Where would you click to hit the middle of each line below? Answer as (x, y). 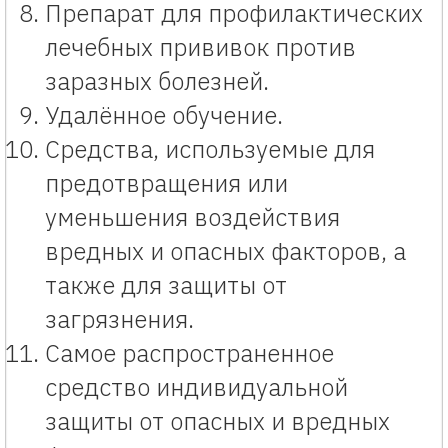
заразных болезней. (157, 80)
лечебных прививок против (200, 46)
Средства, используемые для (210, 148)
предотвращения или (166, 182)
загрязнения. (119, 318)
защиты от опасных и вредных (217, 420)
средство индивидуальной (196, 386)
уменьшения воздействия (192, 216)
